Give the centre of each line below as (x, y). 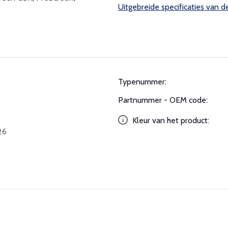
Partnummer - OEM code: (163, 100)
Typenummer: (142, 81)
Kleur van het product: (170, 120)
